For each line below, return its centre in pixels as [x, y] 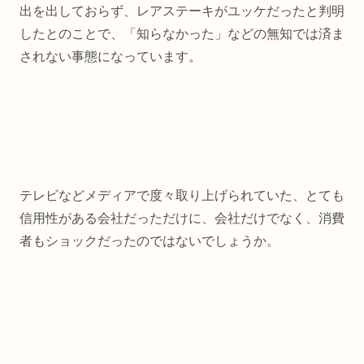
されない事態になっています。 [110, 57]
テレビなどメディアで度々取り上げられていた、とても [182, 195]
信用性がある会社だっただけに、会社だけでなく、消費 [182, 218]
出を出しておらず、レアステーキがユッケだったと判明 [182, 11]
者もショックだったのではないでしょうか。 [149, 240]
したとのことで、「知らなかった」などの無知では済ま [182, 34]
